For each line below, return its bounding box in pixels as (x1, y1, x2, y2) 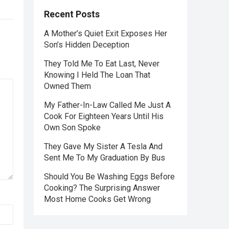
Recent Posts (44, 9, 100, 19)
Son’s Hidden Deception (44, 40, 129, 50)
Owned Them (44, 81, 91, 91)
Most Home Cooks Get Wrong (44, 194, 151, 204)
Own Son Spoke (44, 123, 101, 132)
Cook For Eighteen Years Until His (44, 111, 164, 121)
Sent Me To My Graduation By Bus (44, 153, 165, 163)
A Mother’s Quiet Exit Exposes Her (44, 29, 167, 38)
